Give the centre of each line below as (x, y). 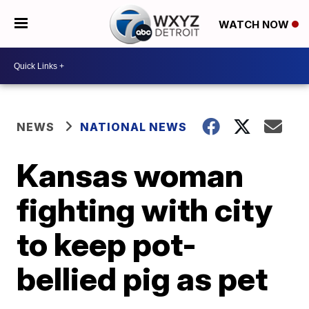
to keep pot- (107, 244)
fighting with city (145, 210)
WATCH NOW (255, 24)
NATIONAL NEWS (134, 127)
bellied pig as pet (142, 279)
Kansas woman (130, 175)
